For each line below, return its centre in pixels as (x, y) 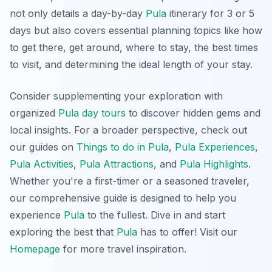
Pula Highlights (214, 164)
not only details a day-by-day (78, 13)
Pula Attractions (117, 164)
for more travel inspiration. (123, 249)
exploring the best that (63, 232)
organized (34, 113)
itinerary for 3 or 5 (210, 13)
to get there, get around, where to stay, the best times (134, 47)
